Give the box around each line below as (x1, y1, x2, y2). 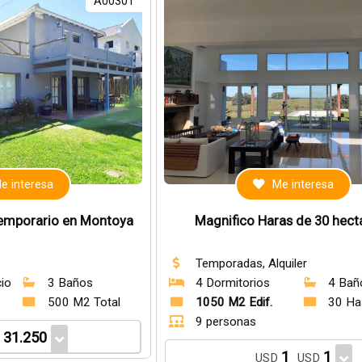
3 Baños (47, 276, 93, 290)
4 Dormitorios (195, 276, 270, 290)
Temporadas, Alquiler (195, 256, 307, 271)
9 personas (195, 314, 256, 329)
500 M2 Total (47, 295, 120, 309)
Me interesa (272, 178, 335, 192)
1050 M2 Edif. (195, 295, 272, 309)
